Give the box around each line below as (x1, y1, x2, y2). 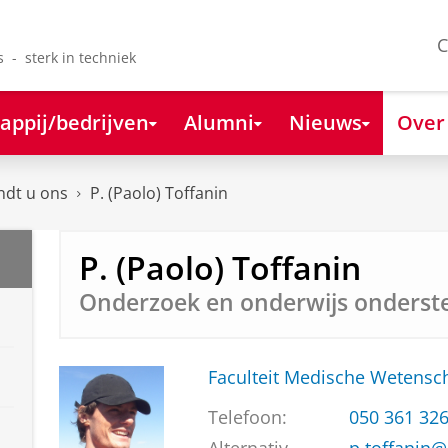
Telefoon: (207, 405, 287, 430)
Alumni (183, 107, 254, 136)
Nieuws (288, 107, 362, 136)
